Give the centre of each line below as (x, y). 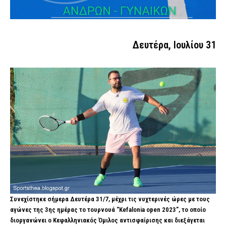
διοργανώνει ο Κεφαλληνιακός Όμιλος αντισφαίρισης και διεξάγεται (107, 220)
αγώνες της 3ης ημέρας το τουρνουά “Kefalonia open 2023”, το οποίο (108, 209)
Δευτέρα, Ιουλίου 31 (174, 45)
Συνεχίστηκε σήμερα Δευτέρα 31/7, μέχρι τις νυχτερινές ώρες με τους (110, 199)
